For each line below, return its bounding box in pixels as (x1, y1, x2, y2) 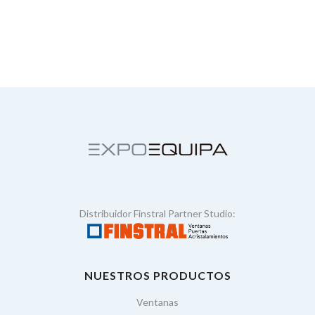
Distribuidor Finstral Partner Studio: (79, 207, 236, 219)
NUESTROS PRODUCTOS (84, 268, 231, 282)
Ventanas (136, 295, 179, 308)
